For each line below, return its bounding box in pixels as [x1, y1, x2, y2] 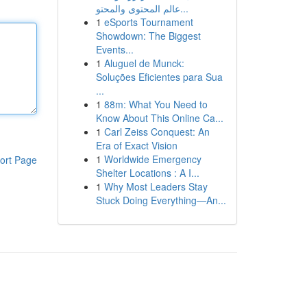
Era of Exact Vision [95, 138, 177, 152]
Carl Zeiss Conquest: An [103, 125, 210, 138]
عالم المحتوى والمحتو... [180, 1, 188, 15]
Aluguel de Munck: [103, 56, 184, 70]
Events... [95, 42, 134, 56]
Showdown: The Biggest [95, 29, 201, 42]
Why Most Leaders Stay [103, 180, 208, 193]
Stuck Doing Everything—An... [95, 193, 226, 207]
